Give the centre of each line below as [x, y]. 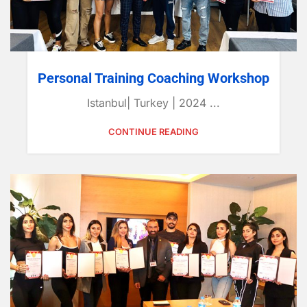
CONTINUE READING [153, 131]
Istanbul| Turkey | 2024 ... [153, 102]
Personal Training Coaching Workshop [153, 78]
